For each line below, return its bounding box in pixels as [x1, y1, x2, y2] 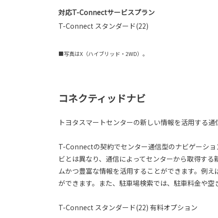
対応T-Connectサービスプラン [58, 7, 155, 17]
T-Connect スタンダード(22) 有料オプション [58, 202, 198, 212]
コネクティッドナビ [58, 91, 145, 105]
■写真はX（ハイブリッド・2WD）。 [58, 49, 148, 57]
